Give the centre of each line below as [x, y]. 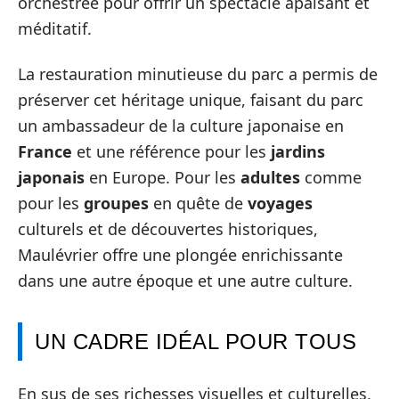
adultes [270, 178]
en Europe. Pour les [163, 178]
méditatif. [55, 28]
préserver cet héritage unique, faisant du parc [191, 100]
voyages [280, 204]
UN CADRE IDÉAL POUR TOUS [195, 342]
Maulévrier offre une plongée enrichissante [180, 255]
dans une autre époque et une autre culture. [185, 281]
